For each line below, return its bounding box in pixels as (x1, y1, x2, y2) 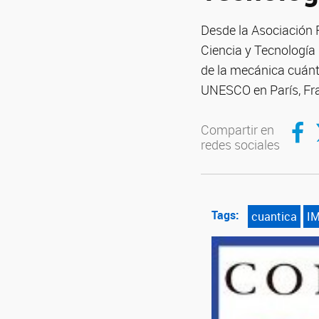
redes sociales (201, 136, 280, 153)
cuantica (251, 209, 297, 224)
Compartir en (201, 121, 274, 138)
